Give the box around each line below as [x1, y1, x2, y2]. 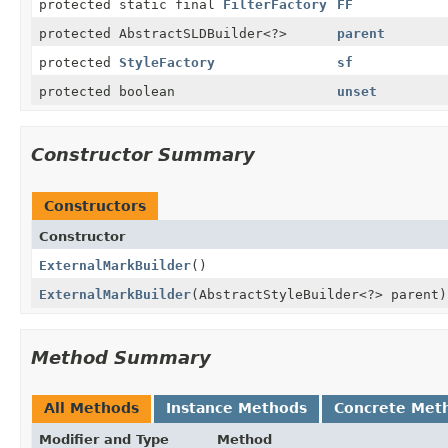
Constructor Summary [31, 143, 255, 165]
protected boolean [39, 83, 175, 99]
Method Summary [31, 346, 211, 368]
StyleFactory [119, 54, 215, 70]
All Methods [44, 399, 139, 416]
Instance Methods [166, 399, 307, 416]
